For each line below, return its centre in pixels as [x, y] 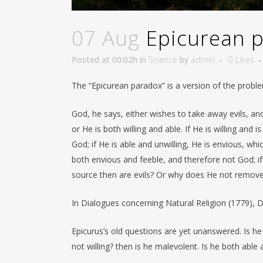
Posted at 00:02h [104, 60]
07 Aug [106, 38]
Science [163, 60]
